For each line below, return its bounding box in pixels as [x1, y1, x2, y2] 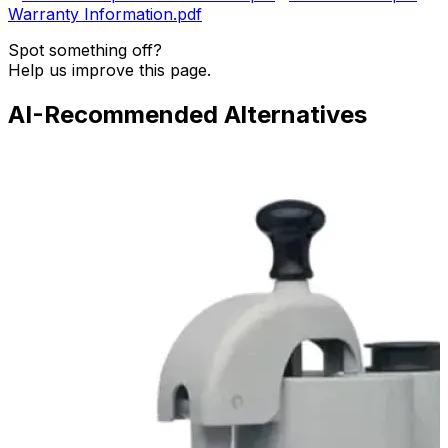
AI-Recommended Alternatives [8, 100, 367, 130]
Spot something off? [8, 40, 162, 61]
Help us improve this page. [8, 60, 211, 81]
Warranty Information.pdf [8, 4, 202, 25]
